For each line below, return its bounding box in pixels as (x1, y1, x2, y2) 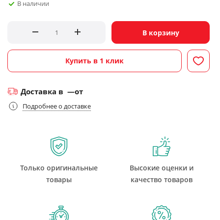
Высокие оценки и (129, 163, 193, 172)
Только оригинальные (20, 163, 98, 172)
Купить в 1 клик (65, 56, 124, 65)
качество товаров (130, 175, 192, 184)
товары (46, 175, 72, 184)
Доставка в (21, 86, 65, 96)
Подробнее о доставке (23, 101, 91, 110)
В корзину (142, 28, 179, 37)
